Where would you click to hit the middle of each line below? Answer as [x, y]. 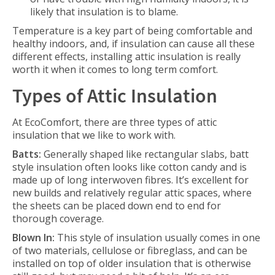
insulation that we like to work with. [94, 135]
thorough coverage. [58, 219]
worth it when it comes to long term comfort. [115, 69]
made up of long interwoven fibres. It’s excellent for [130, 180]
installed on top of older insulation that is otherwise [132, 263]
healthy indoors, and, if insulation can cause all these [134, 44]
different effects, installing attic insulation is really [126, 56]
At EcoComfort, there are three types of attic [114, 122]
